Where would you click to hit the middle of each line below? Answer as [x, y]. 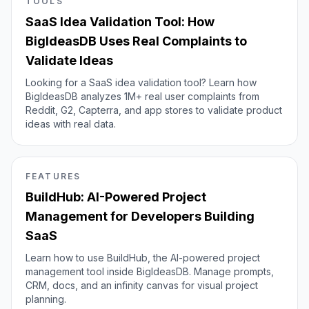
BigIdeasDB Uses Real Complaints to [136, 41]
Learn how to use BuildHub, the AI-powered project [143, 258]
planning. [46, 299]
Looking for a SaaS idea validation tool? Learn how [141, 82]
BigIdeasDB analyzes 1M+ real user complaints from [142, 96]
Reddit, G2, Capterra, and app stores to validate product [154, 110]
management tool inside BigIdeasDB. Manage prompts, [150, 271]
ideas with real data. [71, 124]
